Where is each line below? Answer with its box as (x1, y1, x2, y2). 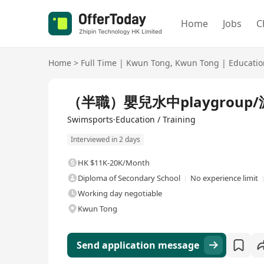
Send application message (77, 239, 199, 252)
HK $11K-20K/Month (78, 157, 150, 169)
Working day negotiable (78, 188, 162, 199)
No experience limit (190, 173, 258, 184)
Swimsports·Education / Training (67, 114, 196, 125)
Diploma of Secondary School (78, 173, 180, 184)
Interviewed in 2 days (71, 134, 140, 145)
